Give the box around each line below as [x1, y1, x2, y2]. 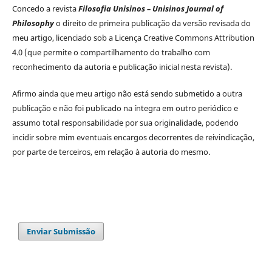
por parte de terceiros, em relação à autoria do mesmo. [12, 146, 210, 158]
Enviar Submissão [27, 226, 96, 237]
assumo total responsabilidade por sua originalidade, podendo [12, 117, 239, 129]
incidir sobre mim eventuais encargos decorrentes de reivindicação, [12, 132, 254, 143]
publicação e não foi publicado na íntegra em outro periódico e [12, 103, 238, 114]
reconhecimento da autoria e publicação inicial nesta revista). [12, 61, 232, 72]
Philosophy [12, 18, 56, 29]
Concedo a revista [12, 3, 78, 14]
